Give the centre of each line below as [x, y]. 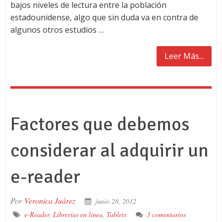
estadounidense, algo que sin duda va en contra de [104, 17]
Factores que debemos [100, 124]
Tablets [116, 214]
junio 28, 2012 [115, 201]
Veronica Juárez [50, 200]
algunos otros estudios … [57, 30]
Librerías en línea [78, 214]
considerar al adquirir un [109, 150]
